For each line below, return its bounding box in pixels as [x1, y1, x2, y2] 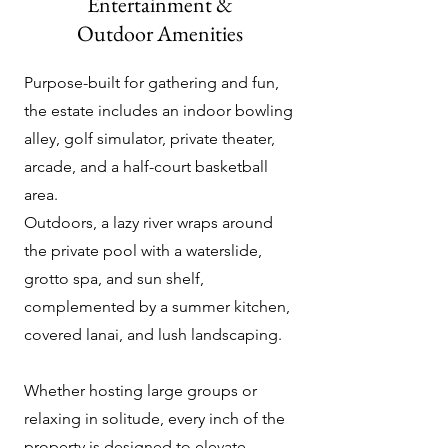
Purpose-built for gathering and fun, [24, 73, 279, 92]
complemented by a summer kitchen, [24, 297, 290, 316]
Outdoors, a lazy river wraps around [24, 213, 273, 232]
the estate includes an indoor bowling [24, 101, 293, 120]
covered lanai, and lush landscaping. [24, 325, 282, 344]
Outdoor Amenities [77, 19, 243, 48]
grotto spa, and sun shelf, [24, 269, 204, 288]
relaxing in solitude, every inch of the [24, 409, 285, 428]
